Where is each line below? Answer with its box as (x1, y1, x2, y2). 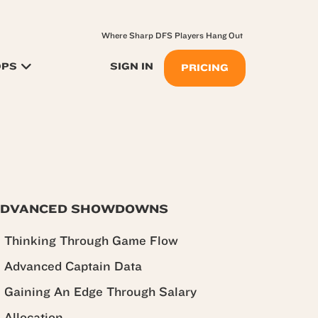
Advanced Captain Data (4, 259, 142, 274)
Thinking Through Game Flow (4, 234, 178, 248)
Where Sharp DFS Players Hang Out (102, 31, 243, 40)
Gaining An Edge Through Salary (4, 285, 197, 300)
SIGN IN (110, 61, 153, 72)
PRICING (181, 62, 229, 73)
